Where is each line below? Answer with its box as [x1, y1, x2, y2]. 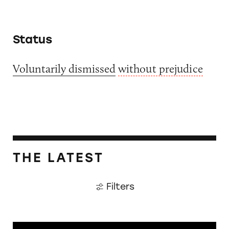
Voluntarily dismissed [12, 61, 116, 76]
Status [12, 32, 52, 47]
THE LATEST [12, 150, 104, 166]
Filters [106, 180, 134, 192]
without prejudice [118, 61, 203, 76]
